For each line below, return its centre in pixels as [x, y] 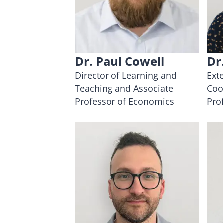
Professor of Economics [124, 101]
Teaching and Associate [124, 88]
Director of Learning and [126, 75]
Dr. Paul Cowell [119, 61]
